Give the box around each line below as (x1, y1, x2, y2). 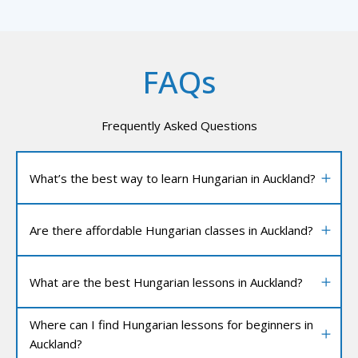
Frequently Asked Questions (101, 117, 257, 134)
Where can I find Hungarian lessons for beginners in (30, 316, 313, 332)
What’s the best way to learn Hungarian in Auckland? (30, 169, 316, 186)
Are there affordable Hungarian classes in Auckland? (30, 221, 313, 238)
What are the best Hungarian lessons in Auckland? (30, 273, 303, 290)
